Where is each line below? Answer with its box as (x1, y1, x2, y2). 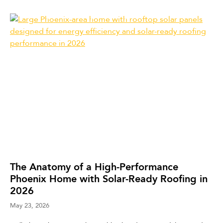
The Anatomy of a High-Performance (10, 160, 178, 173)
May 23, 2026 (10, 201, 49, 209)
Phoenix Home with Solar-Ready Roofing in (10, 172, 208, 185)
